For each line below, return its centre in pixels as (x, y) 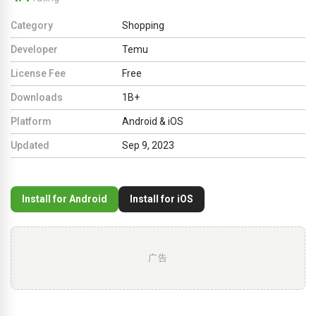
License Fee (38, 73)
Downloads (37, 97)
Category (32, 25)
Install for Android (65, 199)
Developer (34, 49)
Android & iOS (153, 121)
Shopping (143, 25)
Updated (30, 145)
